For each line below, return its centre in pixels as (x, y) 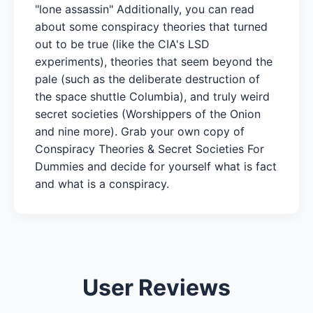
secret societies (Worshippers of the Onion (148, 114)
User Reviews (156, 287)
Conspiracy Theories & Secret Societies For (150, 148)
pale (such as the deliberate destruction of (147, 79)
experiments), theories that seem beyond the (154, 61)
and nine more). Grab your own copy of (140, 131)
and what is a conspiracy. (102, 183)
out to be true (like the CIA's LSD (122, 44)
